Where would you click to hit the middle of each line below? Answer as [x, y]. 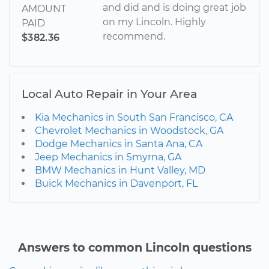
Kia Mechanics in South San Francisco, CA [134, 117]
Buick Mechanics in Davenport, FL [116, 183]
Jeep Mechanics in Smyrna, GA [108, 157]
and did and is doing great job [175, 7]
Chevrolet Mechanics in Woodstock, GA [129, 130]
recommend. [134, 36]
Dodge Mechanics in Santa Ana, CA [119, 144]
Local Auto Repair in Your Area [109, 93]
